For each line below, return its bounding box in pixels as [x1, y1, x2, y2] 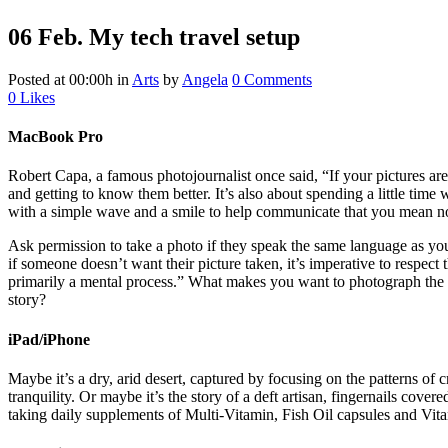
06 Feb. [8, 23, 83, 50]
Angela [182, 70, 228, 88]
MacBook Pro [8, 128, 103, 146]
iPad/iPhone [8, 330, 90, 348]
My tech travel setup [83, 23, 300, 50]
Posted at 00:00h [8, 70, 113, 88]
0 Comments [232, 70, 312, 88]
